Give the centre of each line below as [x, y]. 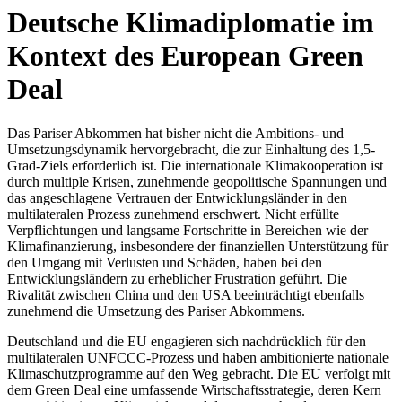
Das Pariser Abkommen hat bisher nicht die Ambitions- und [175, 133]
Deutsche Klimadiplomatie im [191, 23]
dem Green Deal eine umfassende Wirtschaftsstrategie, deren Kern [194, 389]
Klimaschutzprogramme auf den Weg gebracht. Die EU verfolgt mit [199, 373]
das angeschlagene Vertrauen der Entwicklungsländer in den [177, 197]
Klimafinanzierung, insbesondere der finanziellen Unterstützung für [197, 246]
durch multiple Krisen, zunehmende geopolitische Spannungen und [197, 181]
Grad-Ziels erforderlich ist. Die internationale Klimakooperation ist [195, 165]
